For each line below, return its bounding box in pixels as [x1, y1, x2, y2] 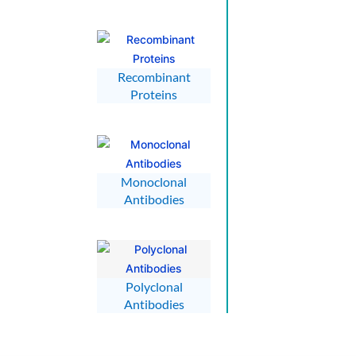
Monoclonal [121, 173, 187, 189]
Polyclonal [125, 278, 183, 294]
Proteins [130, 86, 177, 102]
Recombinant [117, 68, 191, 84]
